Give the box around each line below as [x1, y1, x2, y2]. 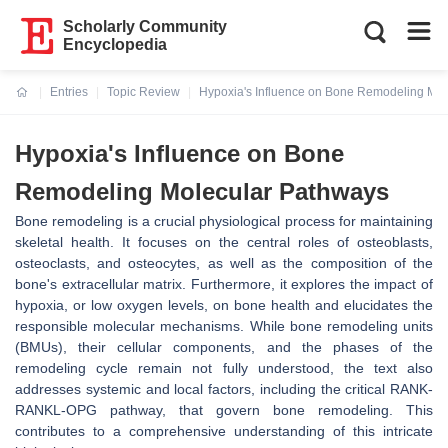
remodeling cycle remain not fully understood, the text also [15, 360, 433, 376]
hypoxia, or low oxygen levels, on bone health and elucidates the [15, 297, 433, 313]
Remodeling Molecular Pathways [15, 178, 389, 205]
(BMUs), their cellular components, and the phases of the [15, 339, 433, 355]
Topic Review [107, 85, 180, 99]
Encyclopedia [63, 36, 168, 53]
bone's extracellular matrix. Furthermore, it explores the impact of [15, 276, 433, 292]
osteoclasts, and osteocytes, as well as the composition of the [15, 255, 433, 271]
